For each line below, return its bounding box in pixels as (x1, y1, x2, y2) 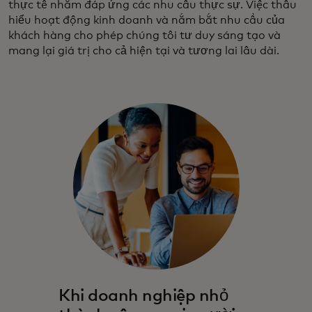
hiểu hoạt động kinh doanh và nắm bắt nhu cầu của (8, 15, 285, 26)
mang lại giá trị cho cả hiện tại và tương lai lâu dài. (8, 45, 279, 57)
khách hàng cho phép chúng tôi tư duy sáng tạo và (8, 30, 281, 42)
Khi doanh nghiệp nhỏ (58, 288, 228, 305)
